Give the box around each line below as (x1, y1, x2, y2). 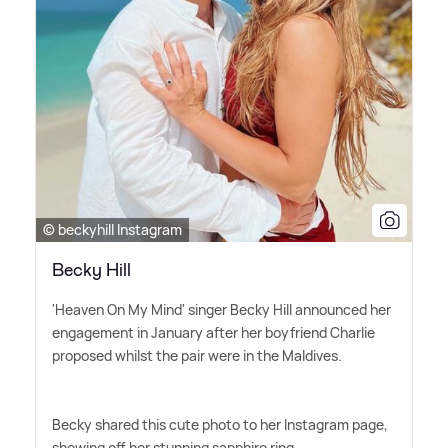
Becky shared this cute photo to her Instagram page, (52, 415, 388, 435)
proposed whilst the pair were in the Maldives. (52, 346, 342, 366)
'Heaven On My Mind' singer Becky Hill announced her (52, 300, 391, 320)
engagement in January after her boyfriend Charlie (52, 323, 375, 343)
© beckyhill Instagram (43, 220, 182, 240)
